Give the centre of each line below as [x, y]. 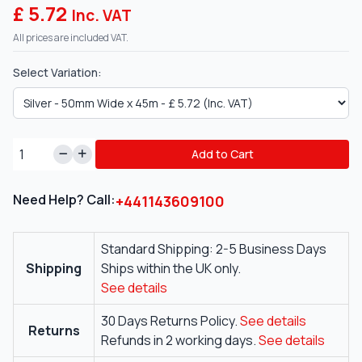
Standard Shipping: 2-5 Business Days [214, 249]
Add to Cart [222, 154]
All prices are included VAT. [71, 38]
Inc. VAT [101, 16]
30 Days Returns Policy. [170, 321]
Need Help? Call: [64, 200]
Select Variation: [57, 73]
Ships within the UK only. [171, 269]
